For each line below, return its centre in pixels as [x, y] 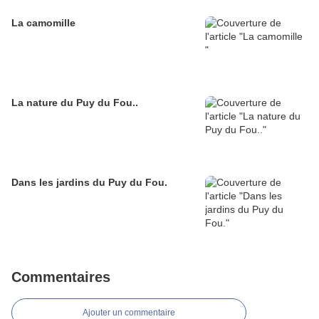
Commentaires [61, 277]
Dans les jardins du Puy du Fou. [89, 183]
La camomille [43, 23]
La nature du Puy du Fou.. [75, 103]
